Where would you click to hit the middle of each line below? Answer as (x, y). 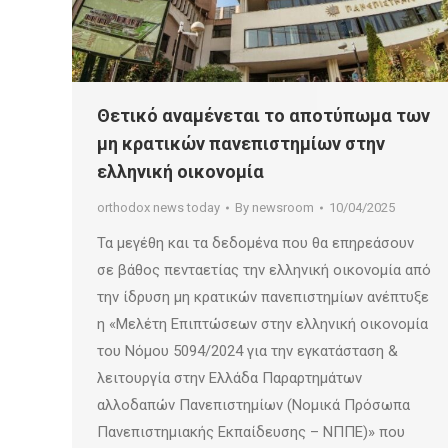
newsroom (283, 208)
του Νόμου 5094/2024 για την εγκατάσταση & (247, 351)
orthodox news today (158, 208)
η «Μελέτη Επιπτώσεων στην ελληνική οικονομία (262, 324)
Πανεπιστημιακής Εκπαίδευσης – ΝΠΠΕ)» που (251, 432)
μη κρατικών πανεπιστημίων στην (241, 144)
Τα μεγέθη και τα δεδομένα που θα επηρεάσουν (255, 243)
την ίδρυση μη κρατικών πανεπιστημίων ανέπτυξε (263, 297)
